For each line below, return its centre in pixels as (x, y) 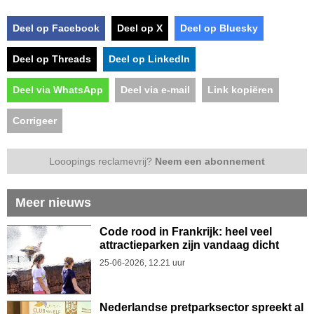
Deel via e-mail (155, 89)
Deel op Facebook (56, 28)
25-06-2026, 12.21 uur (142, 262)
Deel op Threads (52, 59)
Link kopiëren (240, 89)
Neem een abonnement (210, 161)
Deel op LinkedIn (149, 59)
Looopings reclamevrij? (102, 161)
